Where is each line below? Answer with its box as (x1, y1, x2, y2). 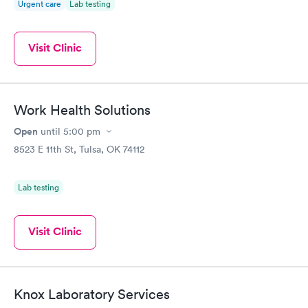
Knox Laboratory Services (14, 285, 170, 302)
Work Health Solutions (14, 102, 151, 119)
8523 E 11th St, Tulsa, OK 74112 (14, 143, 144, 156)
